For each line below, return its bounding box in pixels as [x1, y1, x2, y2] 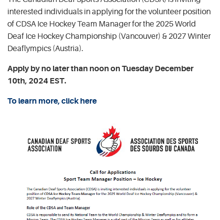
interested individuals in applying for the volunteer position [7, 7, 211, 16]
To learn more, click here [7, 97, 97, 106]
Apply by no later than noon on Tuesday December [7, 64, 193, 73]
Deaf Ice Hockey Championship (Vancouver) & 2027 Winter [7, 32, 211, 41]
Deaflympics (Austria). [7, 44, 83, 53]
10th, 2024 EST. [7, 77, 66, 85]
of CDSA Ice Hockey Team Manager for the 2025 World [7, 20, 196, 28]
